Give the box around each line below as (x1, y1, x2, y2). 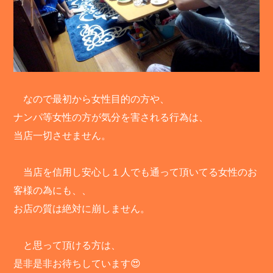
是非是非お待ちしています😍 (13, 258, 141, 269)
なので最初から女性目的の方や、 (13, 94, 170, 105)
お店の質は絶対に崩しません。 (13, 204, 151, 214)
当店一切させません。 (13, 130, 112, 141)
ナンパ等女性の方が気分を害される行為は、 (13, 112, 209, 123)
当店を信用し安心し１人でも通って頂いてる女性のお (13, 167, 258, 178)
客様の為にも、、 (13, 185, 92, 196)
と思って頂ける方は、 (13, 240, 121, 251)
